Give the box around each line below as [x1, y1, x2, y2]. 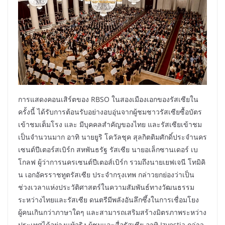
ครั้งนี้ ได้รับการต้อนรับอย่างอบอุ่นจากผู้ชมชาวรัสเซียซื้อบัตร [18, 107, 202, 117]
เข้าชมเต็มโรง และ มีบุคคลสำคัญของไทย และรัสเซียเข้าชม [18, 120, 202, 130]
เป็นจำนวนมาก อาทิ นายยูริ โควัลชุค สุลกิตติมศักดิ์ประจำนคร [18, 132, 207, 142]
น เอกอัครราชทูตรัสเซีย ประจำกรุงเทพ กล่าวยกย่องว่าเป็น [18, 170, 194, 180]
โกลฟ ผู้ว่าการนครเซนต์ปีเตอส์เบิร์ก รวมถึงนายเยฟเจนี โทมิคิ [18, 157, 205, 167]
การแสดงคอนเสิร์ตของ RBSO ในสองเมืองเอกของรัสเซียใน [18, 94, 198, 104]
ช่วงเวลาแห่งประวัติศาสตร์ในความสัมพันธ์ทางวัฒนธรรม [18, 182, 194, 192]
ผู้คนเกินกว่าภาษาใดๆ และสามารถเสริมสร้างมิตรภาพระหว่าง [18, 207, 206, 217]
